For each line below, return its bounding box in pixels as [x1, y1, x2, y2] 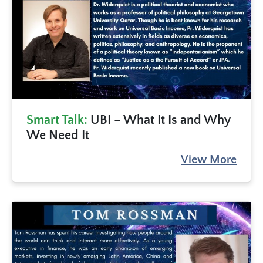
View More [181, 153, 237, 166]
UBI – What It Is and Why [87, 113, 231, 127]
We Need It [26, 128, 89, 143]
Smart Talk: [26, 113, 87, 127]
